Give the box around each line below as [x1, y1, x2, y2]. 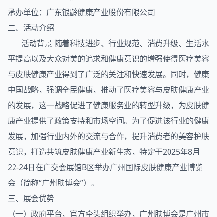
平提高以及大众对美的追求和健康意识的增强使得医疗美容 [8, 53, 209, 64]
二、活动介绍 [8, 22, 54, 33]
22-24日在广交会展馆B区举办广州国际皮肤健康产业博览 [8, 162, 203, 172]
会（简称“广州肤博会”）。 [8, 177, 99, 188]
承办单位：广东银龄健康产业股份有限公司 [8, 7, 155, 17]
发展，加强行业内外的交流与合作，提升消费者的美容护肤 [8, 131, 209, 141]
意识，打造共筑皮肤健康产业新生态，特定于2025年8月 [8, 146, 200, 157]
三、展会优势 [8, 193, 54, 203]
